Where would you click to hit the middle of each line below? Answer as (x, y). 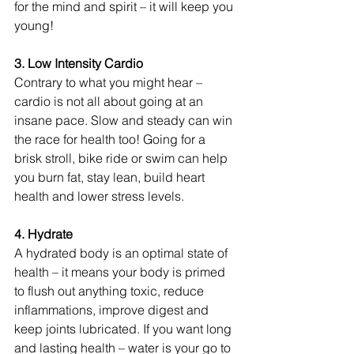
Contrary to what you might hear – (110, 82)
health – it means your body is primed (121, 271)
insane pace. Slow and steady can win (125, 120)
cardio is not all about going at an (110, 101)
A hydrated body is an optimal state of (122, 252)
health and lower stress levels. (99, 196)
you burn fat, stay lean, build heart (111, 177)
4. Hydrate (45, 233)
